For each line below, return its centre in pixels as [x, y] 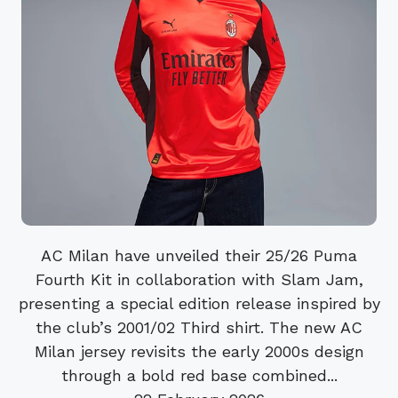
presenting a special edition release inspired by [199, 303]
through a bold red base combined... [199, 375]
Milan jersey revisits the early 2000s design [199, 351]
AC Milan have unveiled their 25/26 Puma [199, 255]
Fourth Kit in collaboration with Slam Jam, [199, 279]
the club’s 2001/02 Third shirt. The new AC [199, 327]
